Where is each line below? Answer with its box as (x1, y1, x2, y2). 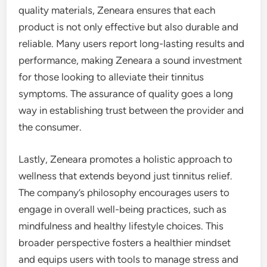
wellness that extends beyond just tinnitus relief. (18, 169, 233, 182)
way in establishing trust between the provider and (18, 104, 244, 117)
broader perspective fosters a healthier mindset (18, 236, 231, 249)
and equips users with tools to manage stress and (18, 253, 239, 265)
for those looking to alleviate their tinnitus (18, 71, 204, 83)
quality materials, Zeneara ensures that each (18, 4, 216, 17)
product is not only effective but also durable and (18, 21, 239, 33)
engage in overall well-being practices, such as (18, 203, 227, 215)
